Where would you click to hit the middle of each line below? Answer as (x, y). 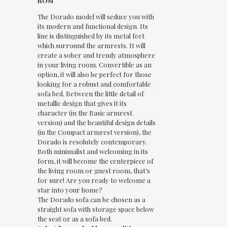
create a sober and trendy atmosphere (96, 55)
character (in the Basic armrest (85, 112)
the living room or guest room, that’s (94, 170)
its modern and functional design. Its (93, 26)
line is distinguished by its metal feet (91, 35)
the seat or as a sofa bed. (75, 218)
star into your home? (70, 190)
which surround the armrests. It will (91, 45)
